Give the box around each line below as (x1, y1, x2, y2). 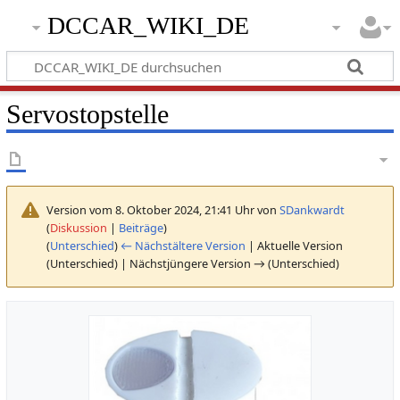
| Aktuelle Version (245, 237, 343, 254)
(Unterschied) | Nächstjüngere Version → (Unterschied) (46, 254, 339, 271)
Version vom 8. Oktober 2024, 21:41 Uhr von (46, 201, 279, 218)
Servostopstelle (5, 98, 169, 129)
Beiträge (118, 219, 163, 236)
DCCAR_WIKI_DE (47, 12, 250, 40)
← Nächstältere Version (120, 237, 246, 254)
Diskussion (49, 219, 107, 236)
